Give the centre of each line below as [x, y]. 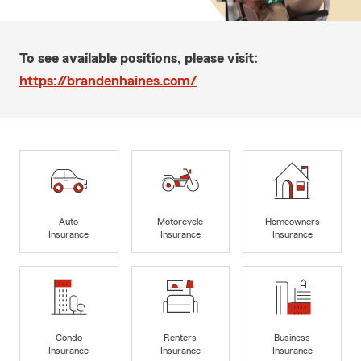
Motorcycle [180, 222]
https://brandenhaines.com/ [108, 80]
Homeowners [292, 222]
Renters [180, 338]
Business [293, 338]
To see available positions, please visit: [139, 58]
